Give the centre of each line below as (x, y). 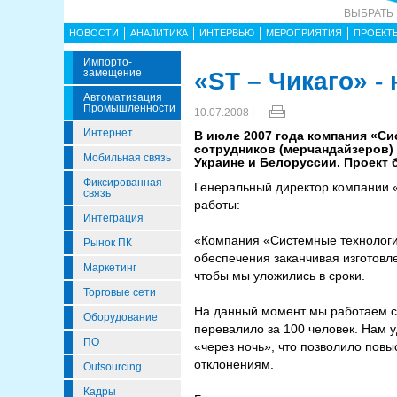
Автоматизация (123, 97)
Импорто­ (108, 62)
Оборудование (121, 317)
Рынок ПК (108, 243)
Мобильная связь (127, 158)
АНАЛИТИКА (159, 33)
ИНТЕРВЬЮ (227, 33)
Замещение (113, 73)
